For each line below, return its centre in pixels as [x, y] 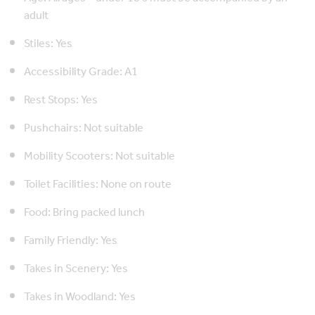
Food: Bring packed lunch [84, 213]
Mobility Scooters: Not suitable [99, 157]
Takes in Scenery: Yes [76, 269]
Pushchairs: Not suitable [84, 129]
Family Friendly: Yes [71, 241]
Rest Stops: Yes [61, 101]
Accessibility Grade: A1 [81, 72]
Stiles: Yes [48, 44]
